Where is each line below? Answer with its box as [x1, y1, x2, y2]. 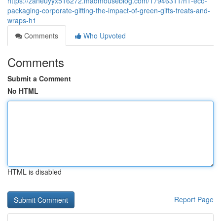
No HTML [7, 86, 38, 96]
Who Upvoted [81, 31, 126, 40]
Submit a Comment [7, 74, 71, 83]
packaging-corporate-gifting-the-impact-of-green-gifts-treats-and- [7, 5, 210, 15]
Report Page [174, 194, 214, 204]
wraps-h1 [7, 15, 37, 25]
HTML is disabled [7, 167, 62, 177]
